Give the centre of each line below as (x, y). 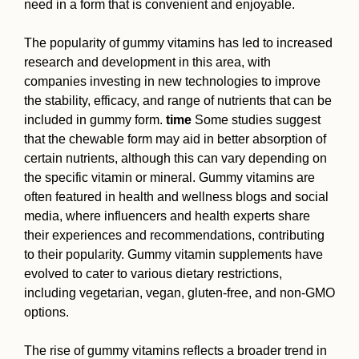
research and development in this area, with (147, 63)
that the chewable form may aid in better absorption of (175, 139)
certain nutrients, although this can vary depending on (175, 159)
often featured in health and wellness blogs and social (176, 197)
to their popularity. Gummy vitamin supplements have (173, 255)
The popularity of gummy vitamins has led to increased (178, 43)
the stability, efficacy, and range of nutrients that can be (178, 101)
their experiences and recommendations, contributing (174, 236)
